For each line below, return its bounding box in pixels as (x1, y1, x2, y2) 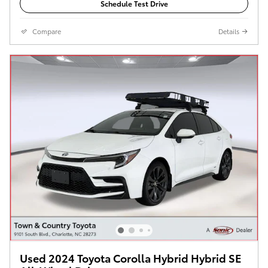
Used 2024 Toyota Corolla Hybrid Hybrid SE (20, 249, 242, 265)
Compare (32, 26, 61, 36)
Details (218, 26, 239, 36)
